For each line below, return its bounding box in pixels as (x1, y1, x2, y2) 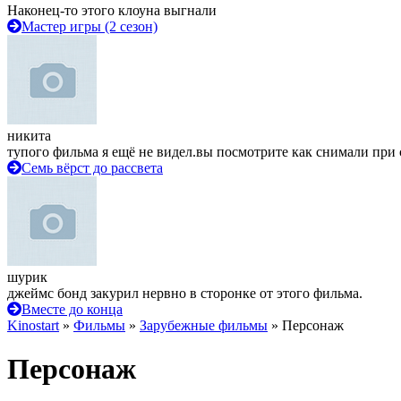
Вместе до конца (21, 302, 123, 317)
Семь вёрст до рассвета (21, 160, 163, 175)
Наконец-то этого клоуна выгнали (7, 3, 217, 18)
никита (7, 128, 51, 143)
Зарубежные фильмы (140, 318, 268, 333)
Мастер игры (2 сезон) (21, 19, 158, 34)
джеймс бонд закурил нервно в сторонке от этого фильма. (7, 286, 363, 301)
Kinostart (7, 318, 59, 333)
